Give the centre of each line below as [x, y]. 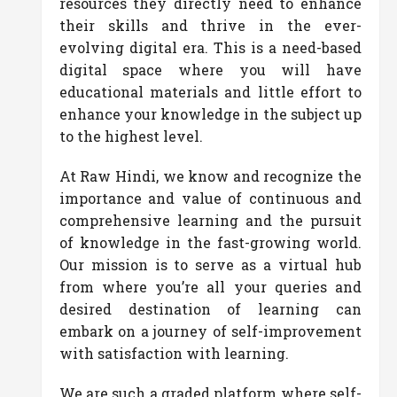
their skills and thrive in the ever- [210, 25]
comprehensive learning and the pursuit [210, 220]
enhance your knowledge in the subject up [210, 114]
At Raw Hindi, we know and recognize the [210, 176]
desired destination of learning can [210, 309]
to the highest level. [131, 136]
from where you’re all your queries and [210, 287]
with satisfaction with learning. [174, 353]
